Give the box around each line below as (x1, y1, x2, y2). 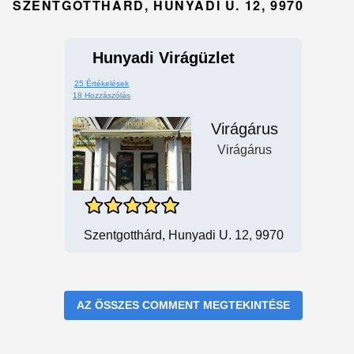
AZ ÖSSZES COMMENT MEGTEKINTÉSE (77, 299, 290, 311)
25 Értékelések (74, 79, 129, 88)
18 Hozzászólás (73, 91, 130, 100)
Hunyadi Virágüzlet (92, 49, 235, 66)
